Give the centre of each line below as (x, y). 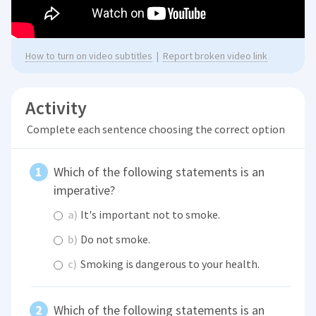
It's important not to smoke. (150, 214)
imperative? (85, 190)
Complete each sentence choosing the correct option (156, 129)
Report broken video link (215, 56)
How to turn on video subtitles (89, 56)
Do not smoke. (115, 239)
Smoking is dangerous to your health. (169, 263)
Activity (56, 108)
